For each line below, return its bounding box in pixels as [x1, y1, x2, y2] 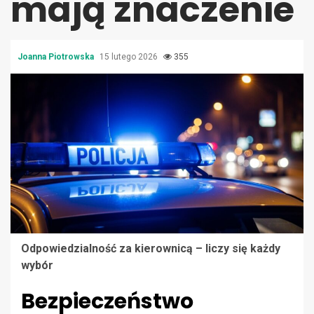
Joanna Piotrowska [18, 51, 96, 62]
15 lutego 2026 [100, 51, 160, 62]
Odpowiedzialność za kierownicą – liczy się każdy [21, 242, 280, 256]
